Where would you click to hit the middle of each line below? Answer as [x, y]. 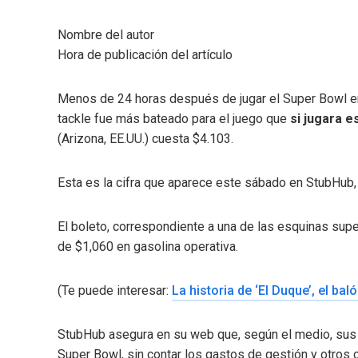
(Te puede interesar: [115, 290]
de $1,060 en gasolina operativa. [148, 246]
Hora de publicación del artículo [145, 54]
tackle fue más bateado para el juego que [174, 118]
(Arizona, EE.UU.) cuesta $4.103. [145, 138]
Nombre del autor [106, 34]
